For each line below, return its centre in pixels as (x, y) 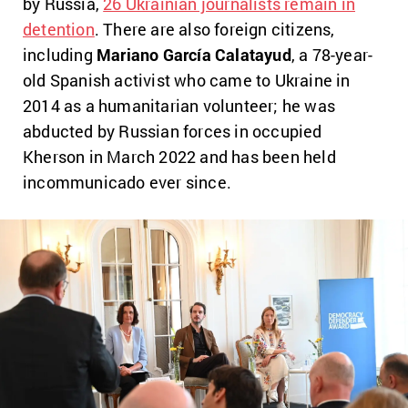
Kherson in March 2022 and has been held (179, 156)
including (60, 54)
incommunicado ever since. (127, 182)
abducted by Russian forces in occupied (173, 131)
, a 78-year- (332, 54)
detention (59, 29)
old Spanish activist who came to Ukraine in (187, 80)
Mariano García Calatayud (194, 54)
